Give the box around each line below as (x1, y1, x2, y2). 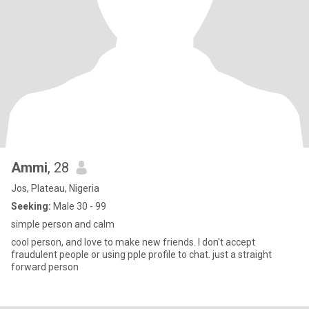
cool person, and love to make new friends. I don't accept (11, 237, 255, 248)
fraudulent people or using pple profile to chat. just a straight (11, 249, 272, 260)
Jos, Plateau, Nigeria (11, 183, 99, 194)
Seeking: (11, 201, 51, 212)
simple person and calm (11, 219, 114, 230)
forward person (11, 261, 79, 272)
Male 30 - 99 (51, 201, 106, 212)
